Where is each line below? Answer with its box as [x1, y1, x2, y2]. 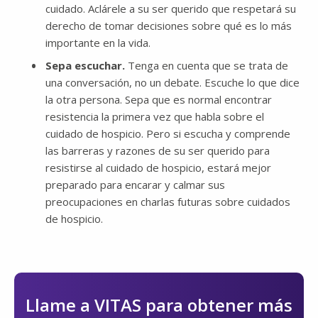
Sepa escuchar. [45, 58, 128, 73]
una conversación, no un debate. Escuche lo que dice [45, 75, 300, 90]
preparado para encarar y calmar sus [45, 177, 225, 192]
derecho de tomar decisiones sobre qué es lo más [45, 18, 292, 33]
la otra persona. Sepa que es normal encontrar [45, 92, 272, 107]
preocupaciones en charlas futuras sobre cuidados [45, 194, 290, 209]
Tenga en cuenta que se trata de [128, 58, 288, 73]
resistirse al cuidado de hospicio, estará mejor [45, 160, 271, 175]
